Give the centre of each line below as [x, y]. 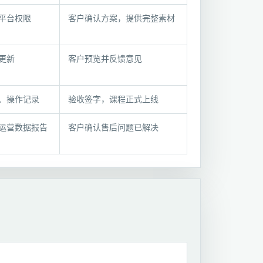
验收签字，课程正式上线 [113, 100]
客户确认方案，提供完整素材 [122, 18]
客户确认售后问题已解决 [113, 128]
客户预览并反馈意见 [105, 59]
